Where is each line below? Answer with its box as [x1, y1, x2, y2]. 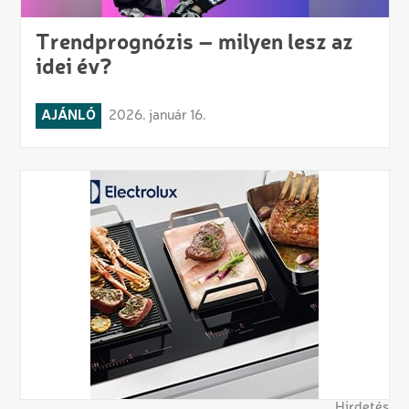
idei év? [35, 57, 112, 79]
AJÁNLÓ [40, 108, 96, 123]
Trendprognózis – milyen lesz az [35, 32, 353, 55]
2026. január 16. [108, 108, 206, 123]
